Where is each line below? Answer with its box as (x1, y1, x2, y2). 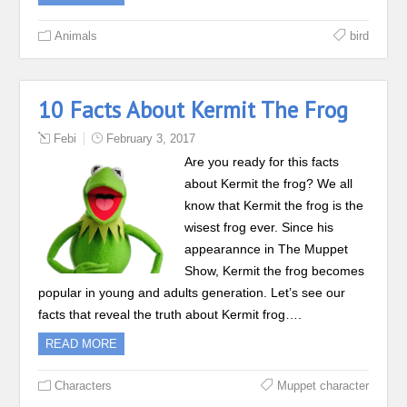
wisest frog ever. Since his (184, 220, 333, 234)
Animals (55, 29, 98, 43)
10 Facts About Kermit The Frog (38, 95, 349, 124)
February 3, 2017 (106, 132, 196, 145)
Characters (55, 379, 113, 392)
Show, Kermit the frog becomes (184, 263, 364, 278)
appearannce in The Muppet (184, 242, 348, 256)
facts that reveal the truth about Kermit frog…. (38, 307, 303, 322)
